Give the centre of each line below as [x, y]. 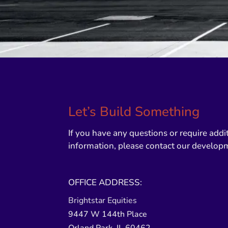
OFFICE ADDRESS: [105, 183]
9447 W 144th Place [108, 215]
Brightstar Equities [103, 201]
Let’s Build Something [134, 111]
